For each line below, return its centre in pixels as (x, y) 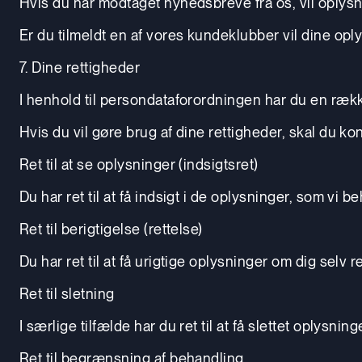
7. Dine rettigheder (80, 67)
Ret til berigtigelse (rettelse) (111, 229)
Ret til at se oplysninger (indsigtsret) (139, 164)
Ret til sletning (67, 293)
